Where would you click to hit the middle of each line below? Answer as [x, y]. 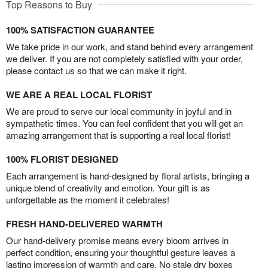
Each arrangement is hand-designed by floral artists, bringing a [128, 176]
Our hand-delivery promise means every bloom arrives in [117, 240]
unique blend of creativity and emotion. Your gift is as [108, 188]
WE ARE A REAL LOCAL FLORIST [79, 95]
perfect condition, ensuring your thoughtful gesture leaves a [121, 252]
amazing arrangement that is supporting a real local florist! [118, 135]
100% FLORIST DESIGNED [62, 159]
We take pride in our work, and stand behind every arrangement [130, 47]
